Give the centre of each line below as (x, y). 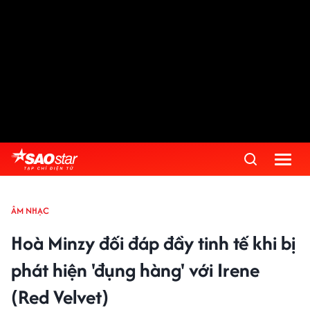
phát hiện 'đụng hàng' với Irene (135, 270)
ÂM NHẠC (30, 211)
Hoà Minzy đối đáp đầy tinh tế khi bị (153, 243)
